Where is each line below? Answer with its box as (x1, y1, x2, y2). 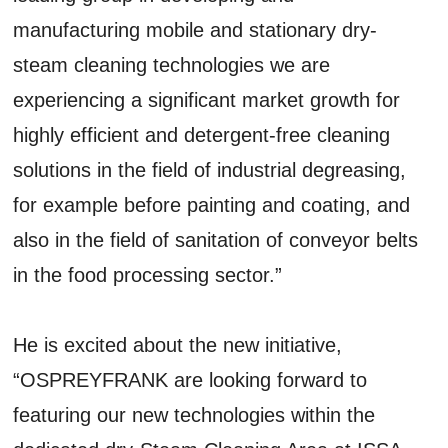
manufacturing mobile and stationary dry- (13, 18, 378, 41)
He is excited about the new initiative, (13, 333, 343, 356)
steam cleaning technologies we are (13, 53, 331, 76)
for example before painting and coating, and (13, 193, 411, 216)
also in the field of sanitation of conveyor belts (13, 228, 419, 251)
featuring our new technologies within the (13, 403, 376, 426)
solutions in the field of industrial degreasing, (13, 158, 407, 181)
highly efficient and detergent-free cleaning (13, 123, 391, 146)
